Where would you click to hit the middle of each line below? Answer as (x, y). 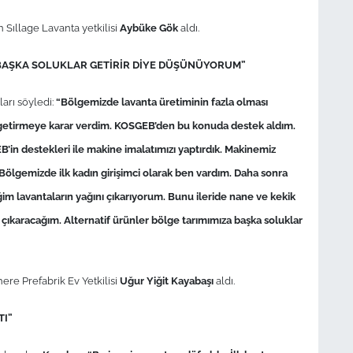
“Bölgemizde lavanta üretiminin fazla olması (162, 101)
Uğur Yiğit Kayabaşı (166, 280)
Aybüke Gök (149, 27)
